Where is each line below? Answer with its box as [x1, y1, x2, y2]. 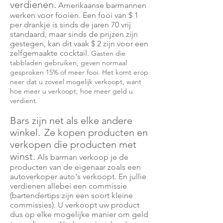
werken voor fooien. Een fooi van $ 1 [10, 10, 138, 20]
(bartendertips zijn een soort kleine [10, 191, 133, 200]
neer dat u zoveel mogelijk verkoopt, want [10, 77, 141, 86]
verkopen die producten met [10, 138, 136, 150]
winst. [10, 150, 35, 162]
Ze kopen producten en [44, 126, 148, 138]
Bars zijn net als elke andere [10, 114, 132, 126]
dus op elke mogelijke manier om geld [10, 210, 148, 219]
